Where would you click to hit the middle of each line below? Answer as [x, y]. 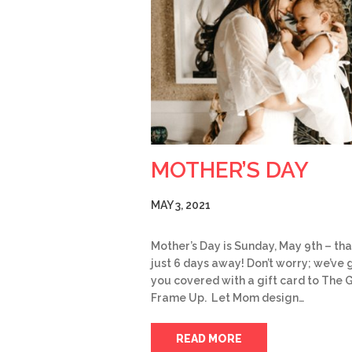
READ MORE [209, 338]
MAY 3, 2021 [181, 205]
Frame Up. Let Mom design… [227, 297]
